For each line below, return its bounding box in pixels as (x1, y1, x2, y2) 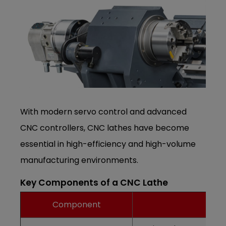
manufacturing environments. (20, 154, 139, 166)
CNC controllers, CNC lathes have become (20, 122, 190, 134)
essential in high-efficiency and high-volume (20, 138, 196, 150)
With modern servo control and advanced (20, 106, 187, 118)
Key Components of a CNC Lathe (20, 177, 168, 189)
